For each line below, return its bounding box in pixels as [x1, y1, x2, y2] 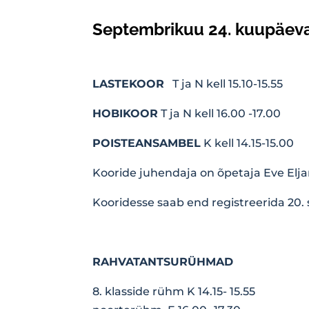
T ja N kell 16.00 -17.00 [158, 106, 281, 120]
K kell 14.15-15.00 [201, 136, 295, 150]
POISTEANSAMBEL [92, 136, 201, 150]
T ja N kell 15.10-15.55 [164, 77, 283, 90]
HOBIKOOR [92, 106, 159, 120]
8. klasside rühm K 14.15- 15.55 [92, 284, 256, 298]
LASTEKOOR [92, 77, 165, 90]
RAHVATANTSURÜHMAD [92, 255, 234, 268]
